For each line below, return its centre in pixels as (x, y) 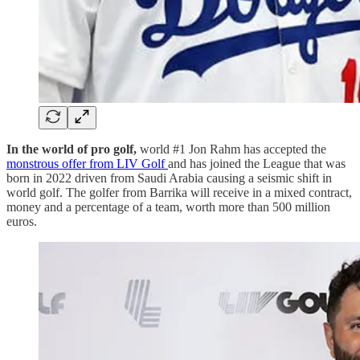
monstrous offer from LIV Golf (87, 164)
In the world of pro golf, (72, 149)
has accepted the (285, 149)
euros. (22, 222)
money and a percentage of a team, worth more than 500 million (168, 207)
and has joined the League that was (257, 164)
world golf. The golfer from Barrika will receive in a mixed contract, (179, 193)
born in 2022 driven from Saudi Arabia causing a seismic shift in (169, 178)
